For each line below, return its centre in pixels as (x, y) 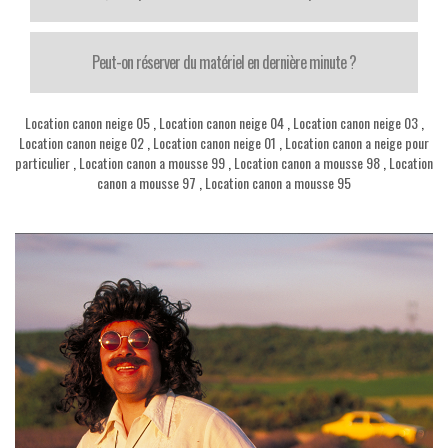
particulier (42, 162)
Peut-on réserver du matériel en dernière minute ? (224, 62)
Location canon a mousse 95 (278, 182)
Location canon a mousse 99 (152, 162)
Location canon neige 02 (81, 142)
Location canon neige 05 (87, 122)
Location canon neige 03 (355, 122)
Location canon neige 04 (221, 122)
